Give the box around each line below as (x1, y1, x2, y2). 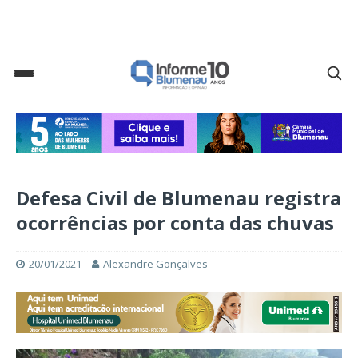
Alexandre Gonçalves (103, 257, 208, 272)
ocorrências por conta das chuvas (16, 209, 334, 237)
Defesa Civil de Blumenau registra (16, 185, 341, 212)
